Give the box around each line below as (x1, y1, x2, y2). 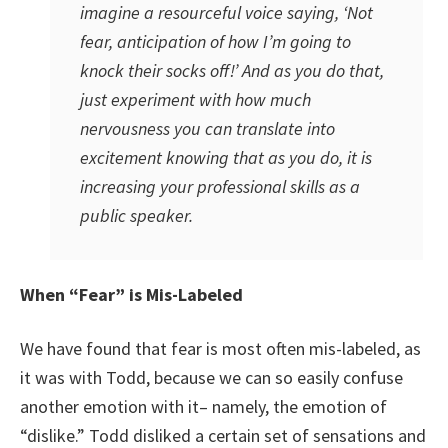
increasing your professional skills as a (80, 175, 360, 198)
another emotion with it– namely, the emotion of (20, 395, 387, 418)
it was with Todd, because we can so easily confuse (20, 366, 403, 389)
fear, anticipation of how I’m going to (80, 30, 351, 53)
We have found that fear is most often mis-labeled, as (20, 337, 421, 360)
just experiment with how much (80, 88, 311, 111)
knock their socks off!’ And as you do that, (80, 59, 384, 82)
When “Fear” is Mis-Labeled (20, 283, 243, 306)
